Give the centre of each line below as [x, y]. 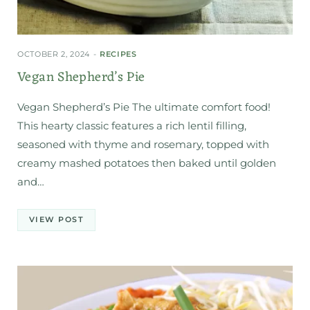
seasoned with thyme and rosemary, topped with [143, 145]
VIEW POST [57, 220]
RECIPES [118, 54]
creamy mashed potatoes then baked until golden [147, 163]
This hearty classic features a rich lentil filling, [132, 126]
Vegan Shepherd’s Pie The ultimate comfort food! [144, 107]
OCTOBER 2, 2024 [54, 54]
